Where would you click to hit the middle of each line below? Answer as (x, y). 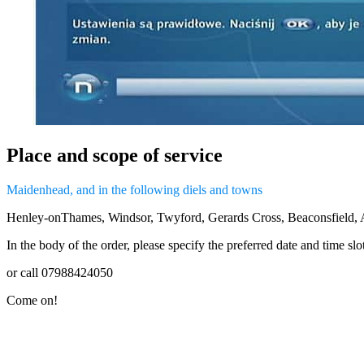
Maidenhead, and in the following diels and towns (134, 189)
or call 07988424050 (60, 272)
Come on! (32, 300)
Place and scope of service (115, 155)
